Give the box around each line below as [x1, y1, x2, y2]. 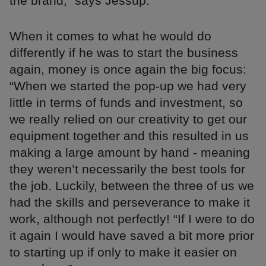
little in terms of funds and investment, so [9, 95, 243, 109]
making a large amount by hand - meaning [9, 145, 250, 159]
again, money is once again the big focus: [9, 62, 246, 76]
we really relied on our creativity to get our [9, 112, 247, 126]
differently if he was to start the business [9, 45, 238, 59]
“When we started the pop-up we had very [9, 78, 246, 93]
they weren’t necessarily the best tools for [9, 161, 245, 176]
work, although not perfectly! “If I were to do [9, 211, 255, 226]
